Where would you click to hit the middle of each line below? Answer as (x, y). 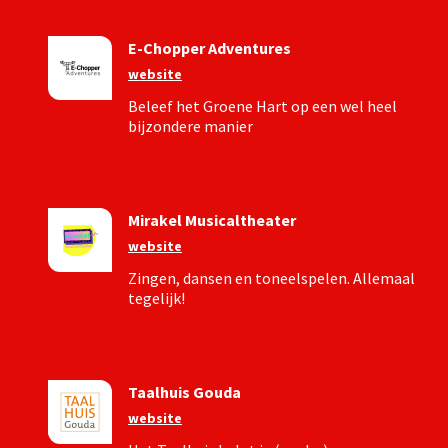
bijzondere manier (190, 126)
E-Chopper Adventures (209, 48)
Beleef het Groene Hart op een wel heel (262, 106)
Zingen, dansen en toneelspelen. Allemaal (271, 278)
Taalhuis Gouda (184, 392)
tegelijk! (156, 298)
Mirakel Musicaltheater (212, 220)
